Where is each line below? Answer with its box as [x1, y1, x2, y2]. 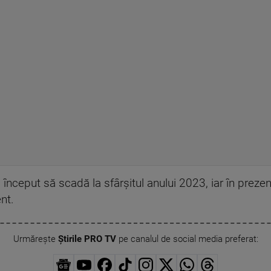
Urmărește [13, 233, 58, 244]
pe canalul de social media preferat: [116, 233, 258, 244]
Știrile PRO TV [57, 233, 116, 244]
